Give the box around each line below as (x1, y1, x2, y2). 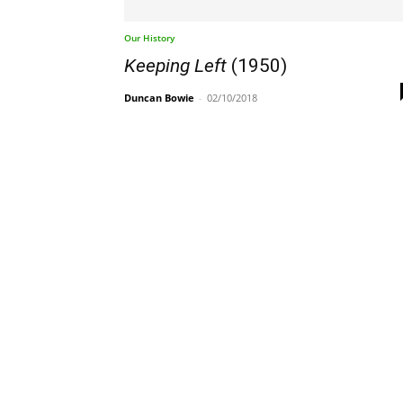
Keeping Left (124, 55, 227, 77)
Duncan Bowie (124, 91, 194, 105)
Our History (124, 31, 175, 45)
